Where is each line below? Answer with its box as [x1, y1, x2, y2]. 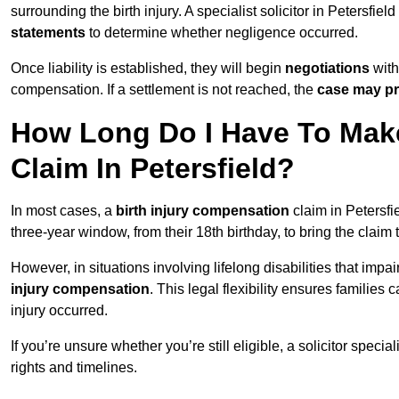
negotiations [281, 61, 370, 77]
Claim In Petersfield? [11, 152, 295, 185]
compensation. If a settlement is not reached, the [11, 82, 317, 98]
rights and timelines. [11, 360, 137, 376]
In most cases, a [11, 203, 116, 219]
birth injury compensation [116, 203, 289, 219]
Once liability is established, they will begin [11, 61, 281, 77]
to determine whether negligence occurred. [85, 25, 358, 41]
